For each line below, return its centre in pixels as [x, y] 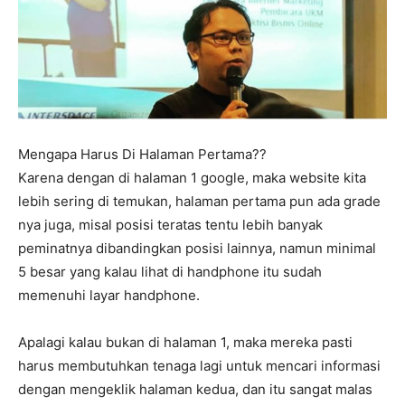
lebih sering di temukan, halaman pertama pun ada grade [199, 202]
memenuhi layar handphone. [109, 296]
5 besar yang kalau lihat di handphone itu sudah [170, 272]
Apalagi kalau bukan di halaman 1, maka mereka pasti [185, 343]
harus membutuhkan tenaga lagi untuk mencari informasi [199, 366]
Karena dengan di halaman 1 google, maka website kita [192, 178]
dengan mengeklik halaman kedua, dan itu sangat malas [195, 390]
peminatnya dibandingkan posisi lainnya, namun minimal [197, 249]
